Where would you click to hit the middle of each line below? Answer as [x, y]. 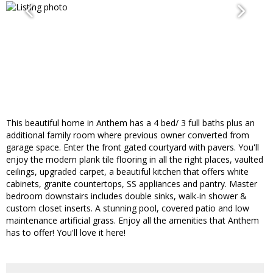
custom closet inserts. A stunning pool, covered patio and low [128, 208]
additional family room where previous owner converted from [128, 135]
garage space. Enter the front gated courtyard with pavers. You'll [133, 147]
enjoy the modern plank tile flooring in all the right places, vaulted [135, 160]
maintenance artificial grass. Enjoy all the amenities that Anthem [133, 221]
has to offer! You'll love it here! [66, 233]
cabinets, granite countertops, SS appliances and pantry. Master [132, 184]
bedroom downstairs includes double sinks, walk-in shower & [126, 196]
